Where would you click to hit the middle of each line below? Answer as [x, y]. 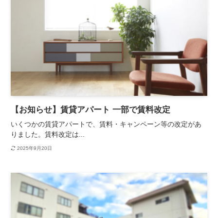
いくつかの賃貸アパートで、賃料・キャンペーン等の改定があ [106, 124]
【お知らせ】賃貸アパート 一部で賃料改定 [91, 110]
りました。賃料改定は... [48, 135]
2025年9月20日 [34, 148]
